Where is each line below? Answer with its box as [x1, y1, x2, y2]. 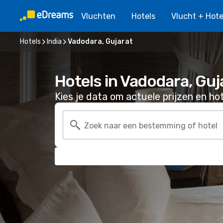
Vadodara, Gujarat [68, 37, 133, 46]
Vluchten [81, 11, 115, 21]
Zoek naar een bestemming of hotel [84, 120, 218, 130]
